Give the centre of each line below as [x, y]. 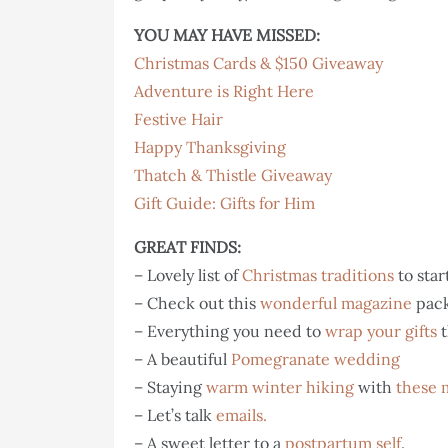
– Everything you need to [229, 331]
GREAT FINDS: [187, 247]
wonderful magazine [336, 303]
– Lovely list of [188, 275]
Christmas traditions [320, 275]
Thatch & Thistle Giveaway [233, 175]
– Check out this [197, 303]
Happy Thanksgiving [210, 147]
